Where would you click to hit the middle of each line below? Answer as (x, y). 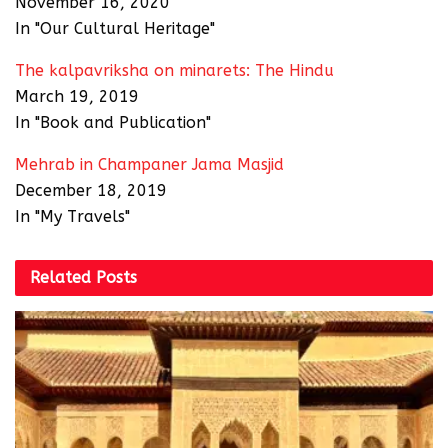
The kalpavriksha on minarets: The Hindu (174, 70)
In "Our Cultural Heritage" (115, 28)
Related (60, 277)
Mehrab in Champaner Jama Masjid (149, 164)
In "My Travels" (72, 216)
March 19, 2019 (77, 96)
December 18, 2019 (91, 190)
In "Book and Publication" (113, 122)
